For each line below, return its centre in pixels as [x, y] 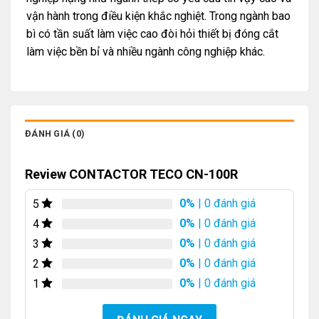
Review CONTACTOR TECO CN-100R [131, 174]
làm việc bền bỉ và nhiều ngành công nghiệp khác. [146, 51]
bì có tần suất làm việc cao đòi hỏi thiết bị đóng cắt [152, 33]
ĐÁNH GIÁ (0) [55, 134]
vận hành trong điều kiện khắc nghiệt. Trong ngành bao [158, 16]
